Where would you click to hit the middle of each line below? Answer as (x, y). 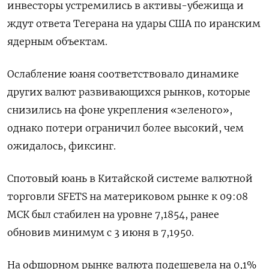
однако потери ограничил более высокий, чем (125, 128)
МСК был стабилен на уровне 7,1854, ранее (113, 214)
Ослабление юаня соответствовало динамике (123, 74)
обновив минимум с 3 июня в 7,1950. (101, 232)
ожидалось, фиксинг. (62, 146)
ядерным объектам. (57, 41)
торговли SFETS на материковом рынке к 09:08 (128, 196)
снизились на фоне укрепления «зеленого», (120, 110)
